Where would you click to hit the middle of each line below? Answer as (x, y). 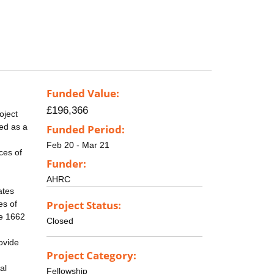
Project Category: (91, 255)
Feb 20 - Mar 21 (78, 145)
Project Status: (84, 205)
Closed (60, 220)
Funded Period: (86, 130)
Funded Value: (83, 94)
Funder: (66, 163)
